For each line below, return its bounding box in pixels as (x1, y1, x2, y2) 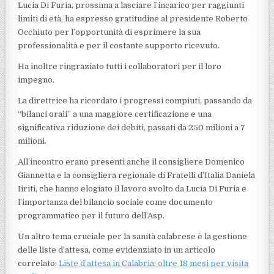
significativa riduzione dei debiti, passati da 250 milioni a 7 (18, 122, 246, 132)
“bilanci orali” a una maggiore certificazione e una (18, 109, 212, 119)
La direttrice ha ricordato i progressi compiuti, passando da (18, 95, 253, 105)
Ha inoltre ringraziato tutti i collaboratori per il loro (18, 61, 222, 71)
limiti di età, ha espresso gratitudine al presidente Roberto (18, 13, 248, 23)
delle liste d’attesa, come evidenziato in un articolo (18, 245, 216, 254)
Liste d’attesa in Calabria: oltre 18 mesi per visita (59, 258, 249, 268)
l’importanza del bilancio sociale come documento (18, 197, 213, 207)
